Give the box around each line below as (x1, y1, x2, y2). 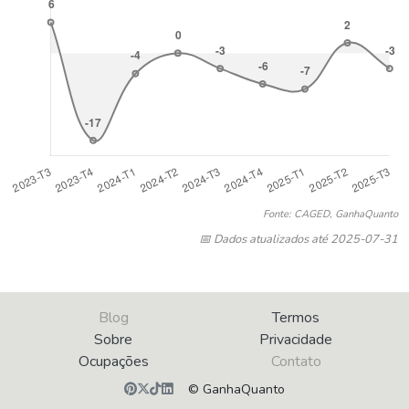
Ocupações (78, 351, 149, 372)
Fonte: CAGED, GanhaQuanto (263, 206, 398, 221)
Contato (270, 351, 321, 372)
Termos (272, 307, 320, 328)
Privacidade (259, 329, 332, 350)
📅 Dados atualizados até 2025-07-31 (199, 230, 398, 247)
